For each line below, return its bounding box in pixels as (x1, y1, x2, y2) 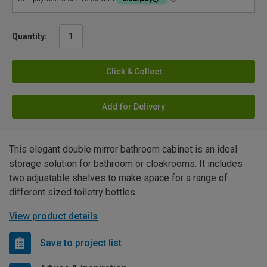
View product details (9, 210, 98, 222)
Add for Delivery (102, 101, 165, 111)
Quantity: (12, 31, 47, 41)
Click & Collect (105, 66, 162, 76)
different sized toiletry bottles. (9, 186, 137, 198)
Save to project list (40, 237, 122, 249)
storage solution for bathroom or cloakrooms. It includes (9, 157, 243, 169)
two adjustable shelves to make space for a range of (9, 172, 228, 184)
